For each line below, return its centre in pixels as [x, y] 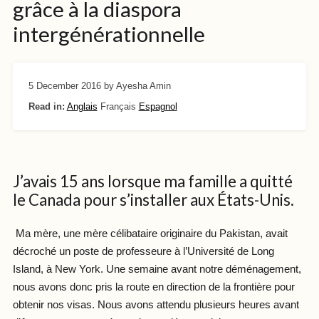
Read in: [46, 106]
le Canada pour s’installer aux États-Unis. [153, 199]
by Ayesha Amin [137, 85]
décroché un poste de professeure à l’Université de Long [143, 252]
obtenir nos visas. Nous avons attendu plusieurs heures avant [156, 305]
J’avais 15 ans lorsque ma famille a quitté [152, 181]
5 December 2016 [64, 85]
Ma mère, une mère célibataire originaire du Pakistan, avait [150, 234]
